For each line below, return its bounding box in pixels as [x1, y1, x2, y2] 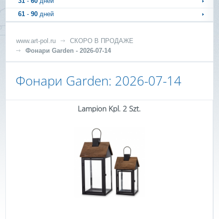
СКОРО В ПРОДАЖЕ [70, 37, 134, 44]
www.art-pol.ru [16, 37, 56, 44]
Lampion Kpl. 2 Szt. [78, 104, 141, 113]
